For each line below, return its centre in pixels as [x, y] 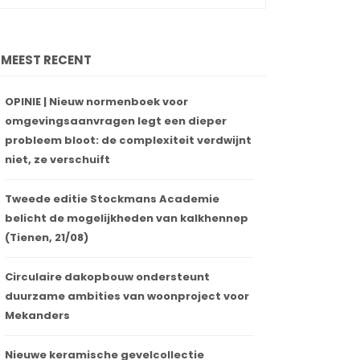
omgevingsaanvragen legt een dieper [116, 121]
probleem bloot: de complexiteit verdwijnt [128, 141]
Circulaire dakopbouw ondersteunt [107, 277]
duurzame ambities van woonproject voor [127, 297]
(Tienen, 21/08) [47, 238]
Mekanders [37, 316]
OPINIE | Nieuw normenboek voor [96, 102]
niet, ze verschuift [57, 160]
